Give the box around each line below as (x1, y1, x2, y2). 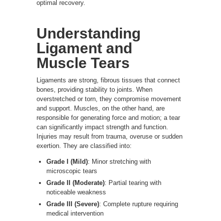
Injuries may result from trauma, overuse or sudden (37, 132, 183, 140)
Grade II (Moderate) (46, 179, 105, 186)
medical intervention (46, 209, 104, 217)
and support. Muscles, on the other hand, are (37, 104, 165, 112)
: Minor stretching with (88, 157, 151, 165)
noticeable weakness (46, 188, 106, 196)
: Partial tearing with (105, 179, 161, 186)
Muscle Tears (37, 54, 130, 71)
